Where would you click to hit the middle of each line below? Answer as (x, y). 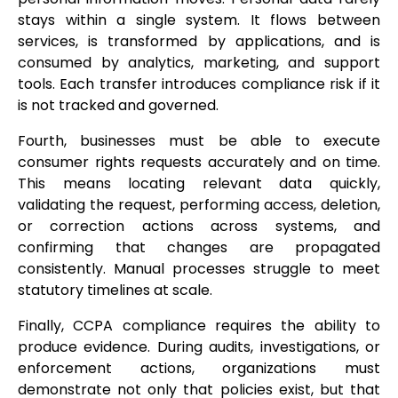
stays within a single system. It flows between (199, 20)
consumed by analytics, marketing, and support (199, 63)
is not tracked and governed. (118, 106)
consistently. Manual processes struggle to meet (199, 269)
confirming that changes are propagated (199, 248)
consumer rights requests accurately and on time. (199, 163)
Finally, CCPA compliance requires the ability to (199, 326)
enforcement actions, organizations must (199, 369)
